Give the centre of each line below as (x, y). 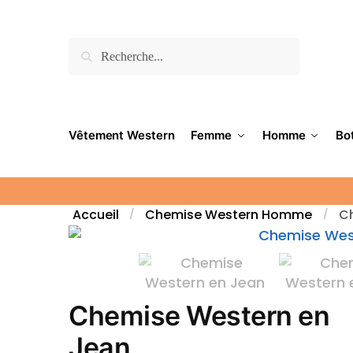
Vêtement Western (122, 135)
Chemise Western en (199, 315)
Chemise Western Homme (229, 214)
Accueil (96, 214)
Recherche (109, 44)
